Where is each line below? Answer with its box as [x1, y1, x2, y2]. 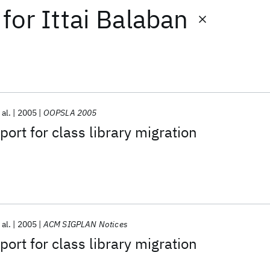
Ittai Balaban [41, 2, 189, 36]
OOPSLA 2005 [43, 107, 97, 118]
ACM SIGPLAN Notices [43, 219, 128, 230]
